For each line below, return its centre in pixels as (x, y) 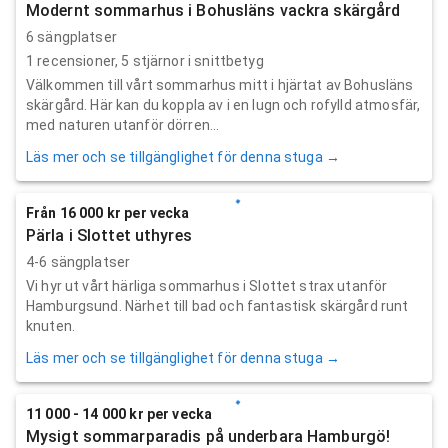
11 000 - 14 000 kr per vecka (119, 413)
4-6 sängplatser (78, 261)
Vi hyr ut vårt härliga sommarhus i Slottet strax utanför (207, 285)
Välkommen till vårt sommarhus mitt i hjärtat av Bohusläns (220, 84)
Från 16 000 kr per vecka (108, 212)
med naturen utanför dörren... (123, 124)
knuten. (51, 325)
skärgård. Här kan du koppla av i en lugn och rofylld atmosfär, (223, 104)
